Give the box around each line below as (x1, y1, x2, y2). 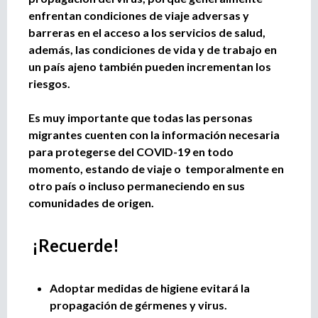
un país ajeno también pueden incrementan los (28, 59, 271, 73)
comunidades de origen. (28, 195, 154, 209)
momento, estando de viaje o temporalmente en (28, 161, 284, 175)
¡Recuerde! (28, 234, 119, 256)
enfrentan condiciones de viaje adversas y (28, 8, 249, 22)
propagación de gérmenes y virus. (50, 297, 229, 312)
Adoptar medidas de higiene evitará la (50, 280, 250, 295)
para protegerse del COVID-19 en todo (28, 144, 234, 158)
